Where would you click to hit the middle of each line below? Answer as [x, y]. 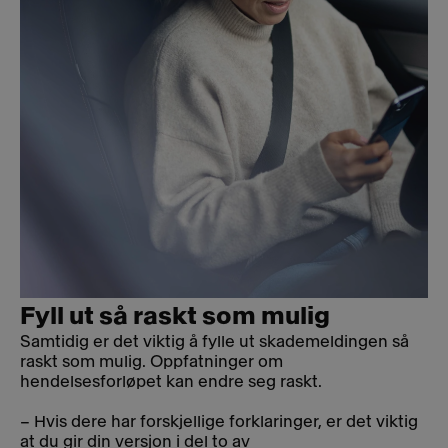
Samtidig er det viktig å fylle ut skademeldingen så [214, 342]
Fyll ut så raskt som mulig [175, 316]
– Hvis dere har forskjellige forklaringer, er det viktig [219, 422]
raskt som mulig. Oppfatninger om [151, 362]
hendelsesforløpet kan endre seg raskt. [173, 382]
